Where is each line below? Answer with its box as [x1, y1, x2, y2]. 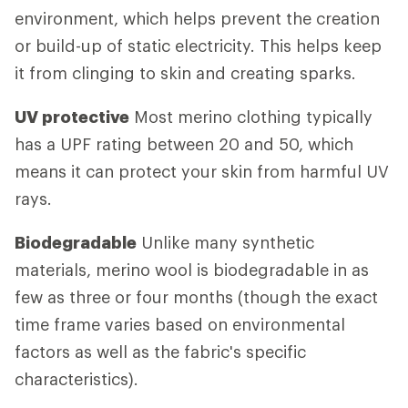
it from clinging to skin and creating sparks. [15, 63, 356, 83]
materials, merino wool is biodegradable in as [15, 260, 369, 280]
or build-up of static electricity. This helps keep [15, 36, 382, 56]
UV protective [15, 107, 129, 127]
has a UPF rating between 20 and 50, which [15, 134, 353, 154]
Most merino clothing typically [129, 107, 372, 127]
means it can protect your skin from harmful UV [15, 161, 389, 181]
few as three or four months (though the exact [15, 287, 378, 307]
